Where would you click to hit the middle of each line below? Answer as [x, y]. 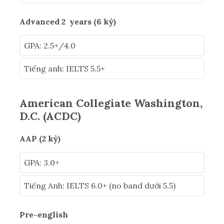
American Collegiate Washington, [111, 103]
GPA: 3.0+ [43, 163]
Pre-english [45, 215]
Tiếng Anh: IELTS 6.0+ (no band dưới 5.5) [101, 186]
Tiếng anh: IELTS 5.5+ [64, 69]
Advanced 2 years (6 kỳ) [69, 22]
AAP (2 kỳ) [41, 139]
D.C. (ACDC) [50, 116]
